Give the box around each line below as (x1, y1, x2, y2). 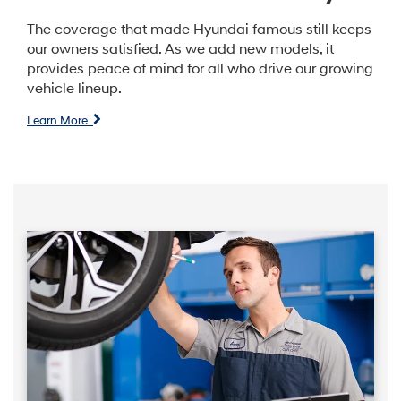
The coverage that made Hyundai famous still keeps (27, 21, 371, 38)
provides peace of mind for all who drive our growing (27, 60, 373, 78)
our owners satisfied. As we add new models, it (27, 40, 334, 58)
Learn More (27, 114, 93, 129)
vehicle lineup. (27, 80, 122, 98)
